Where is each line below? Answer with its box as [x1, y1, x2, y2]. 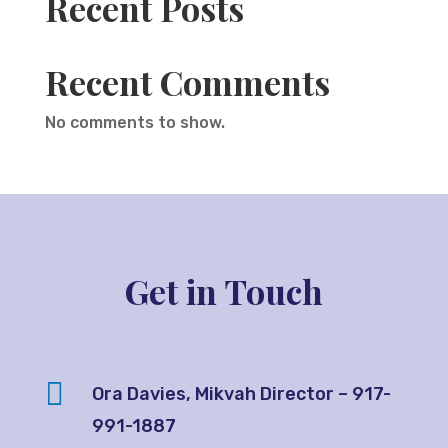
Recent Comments [44, 58, 330, 105]
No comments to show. [44, 112, 225, 132]
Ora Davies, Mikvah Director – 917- [91, 382, 391, 405]
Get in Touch [124, 267, 323, 314]
